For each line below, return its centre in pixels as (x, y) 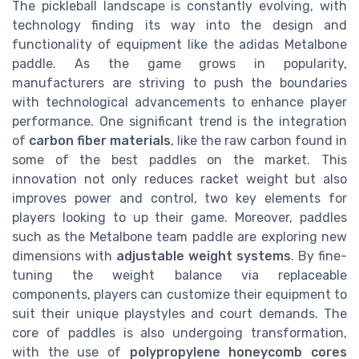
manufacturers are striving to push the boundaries (179, 83)
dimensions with (64, 256)
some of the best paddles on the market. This (179, 160)
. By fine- (319, 256)
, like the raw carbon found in (259, 141)
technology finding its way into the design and (179, 26)
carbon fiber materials (100, 141)
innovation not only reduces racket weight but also (179, 179)
